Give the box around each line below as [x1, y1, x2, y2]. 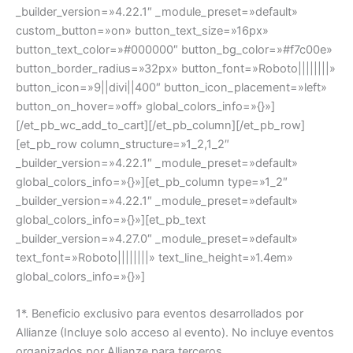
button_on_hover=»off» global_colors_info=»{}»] [16, 98, 275, 113]
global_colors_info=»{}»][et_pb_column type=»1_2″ [16, 174, 288, 189]
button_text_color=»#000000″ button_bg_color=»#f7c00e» [16, 42, 333, 57]
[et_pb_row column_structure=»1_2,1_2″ [16, 136, 229, 151]
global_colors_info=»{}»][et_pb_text [16, 212, 206, 227]
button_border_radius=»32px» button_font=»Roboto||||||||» [16, 61, 336, 76]
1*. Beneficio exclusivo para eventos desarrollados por [16, 306, 303, 321]
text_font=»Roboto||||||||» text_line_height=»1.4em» [16, 250, 293, 265]
